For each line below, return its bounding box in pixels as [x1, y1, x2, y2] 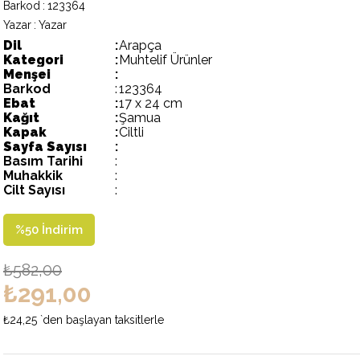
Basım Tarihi [3, 153, 83, 169]
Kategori [3, 52, 63, 67]
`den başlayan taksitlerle [40, 313, 164, 326]
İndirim [39, 223, 83, 237]
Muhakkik [3, 168, 63, 183]
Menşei [3, 67, 51, 82]
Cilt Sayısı [3, 182, 65, 198]
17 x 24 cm [119, 96, 182, 111]
